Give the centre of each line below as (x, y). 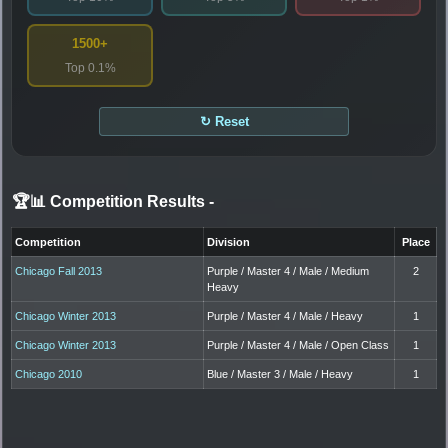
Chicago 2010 (49, 373)
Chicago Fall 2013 (59, 270)
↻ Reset (224, 121)
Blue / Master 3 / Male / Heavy (280, 373)
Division (229, 241)
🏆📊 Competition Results (110, 201)
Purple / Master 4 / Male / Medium (288, 270)
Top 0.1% (90, 67)
